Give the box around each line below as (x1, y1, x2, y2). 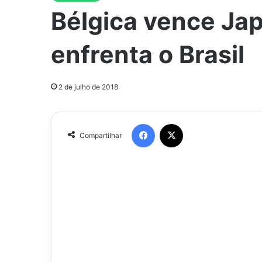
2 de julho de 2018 (58, 82, 118, 91)
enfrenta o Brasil (51, 40, 244, 69)
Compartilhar (80, 131, 122, 140)
